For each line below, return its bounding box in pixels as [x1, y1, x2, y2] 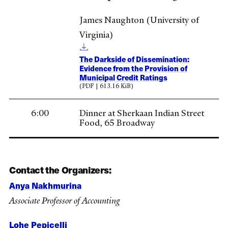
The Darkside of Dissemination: [79, 53, 189, 64]
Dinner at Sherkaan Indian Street [79, 107, 204, 119]
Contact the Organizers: [9, 162, 111, 177]
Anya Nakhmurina [9, 179, 81, 192]
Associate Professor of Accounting [9, 195, 120, 207]
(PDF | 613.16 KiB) [79, 81, 133, 90]
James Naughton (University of [79, 14, 199, 25]
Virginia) [79, 28, 113, 40]
